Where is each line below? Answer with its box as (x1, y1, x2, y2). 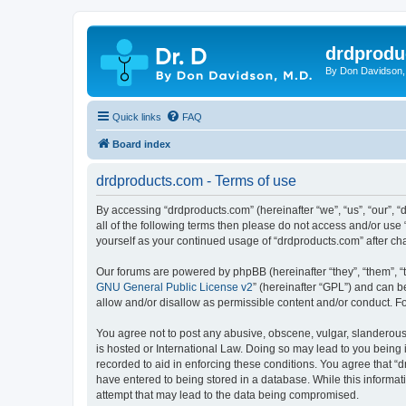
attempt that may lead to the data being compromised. (96, 388, 359, 401)
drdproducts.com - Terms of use (96, 172, 296, 188)
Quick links (112, 111, 161, 122)
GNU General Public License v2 (96, 280, 253, 294)
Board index (112, 138, 170, 150)
